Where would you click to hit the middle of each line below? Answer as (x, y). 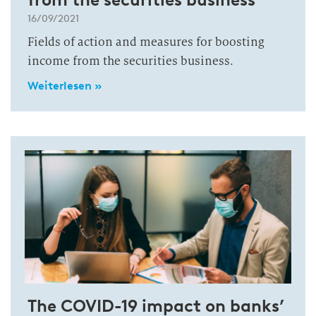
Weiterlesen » (65, 86)
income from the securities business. (130, 61)
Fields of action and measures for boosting (146, 42)
